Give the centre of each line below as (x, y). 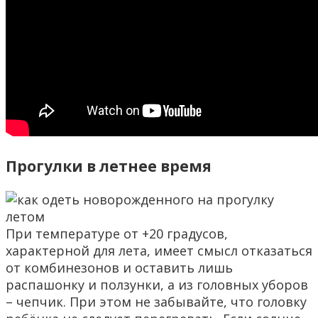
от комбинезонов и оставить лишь (119, 267)
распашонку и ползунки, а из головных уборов (157, 284)
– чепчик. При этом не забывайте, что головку (156, 301)
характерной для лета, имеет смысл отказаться (159, 250)
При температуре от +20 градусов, (117, 233)
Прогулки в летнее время (109, 165)
